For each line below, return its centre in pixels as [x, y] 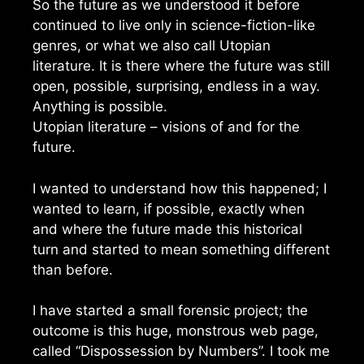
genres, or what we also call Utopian [152, 46]
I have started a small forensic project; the [170, 311]
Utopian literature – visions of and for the [166, 127]
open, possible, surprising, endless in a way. [176, 87]
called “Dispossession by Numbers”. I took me [181, 351]
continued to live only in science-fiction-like [174, 26]
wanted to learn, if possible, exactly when [169, 208]
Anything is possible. [100, 107]
